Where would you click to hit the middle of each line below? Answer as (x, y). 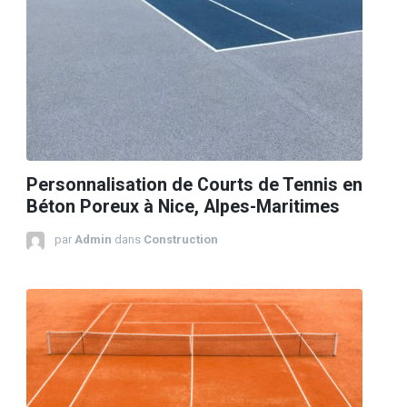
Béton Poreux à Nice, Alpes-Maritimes (183, 207)
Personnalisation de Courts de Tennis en (194, 185)
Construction (181, 240)
